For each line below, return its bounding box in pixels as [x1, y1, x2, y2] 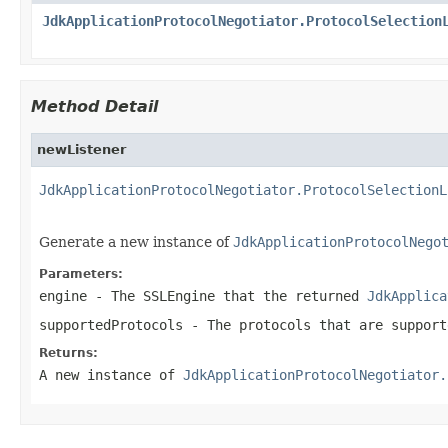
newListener [37, 141, 126, 157]
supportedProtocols [39, 316, 183, 333]
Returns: [39, 345, 98, 360]
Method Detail [31, 96, 158, 116]
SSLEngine [143, 287, 215, 304]
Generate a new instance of [39, 233, 233, 250]
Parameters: [39, 266, 123, 281]
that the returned [215, 287, 367, 304]
